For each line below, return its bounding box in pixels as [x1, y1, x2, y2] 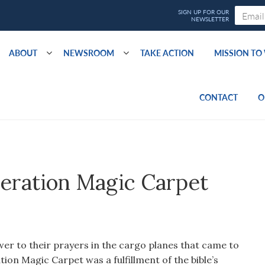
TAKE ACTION [140, 47, 194, 59]
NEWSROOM [63, 47, 114, 59]
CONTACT [199, 91, 238, 103]
